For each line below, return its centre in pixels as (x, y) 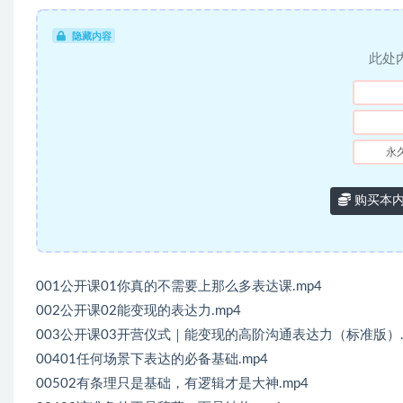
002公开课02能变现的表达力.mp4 (139, 310)
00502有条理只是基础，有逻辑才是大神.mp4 (172, 383)
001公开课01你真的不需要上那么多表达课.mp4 (179, 286)
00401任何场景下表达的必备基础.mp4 (152, 359)
